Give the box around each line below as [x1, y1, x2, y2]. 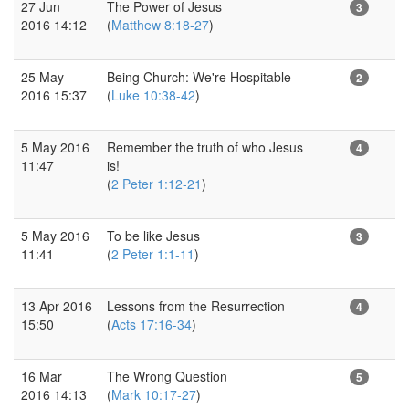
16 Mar [21, 366, 62, 385]
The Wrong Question [107, 366, 227, 385]
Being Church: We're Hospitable [107, 67, 291, 86]
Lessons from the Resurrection [107, 296, 285, 315]
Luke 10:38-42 [111, 85, 195, 104]
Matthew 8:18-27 [111, 15, 209, 34]
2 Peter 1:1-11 [111, 244, 194, 263]
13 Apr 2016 [21, 296, 92, 315]
